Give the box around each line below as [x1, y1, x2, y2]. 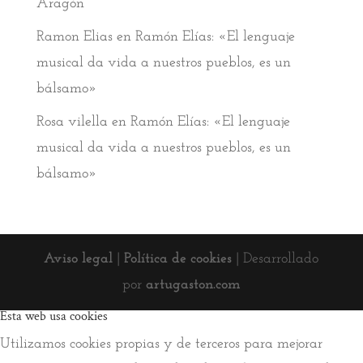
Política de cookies [124, 251, 233, 267]
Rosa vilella [36, 114, 108, 130]
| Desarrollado [232, 251, 319, 267]
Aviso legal [44, 251, 113, 267]
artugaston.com [145, 277, 241, 293]
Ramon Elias [36, 29, 113, 45]
